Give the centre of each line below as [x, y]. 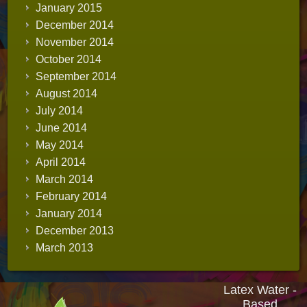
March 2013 [65, 248]
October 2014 [69, 59]
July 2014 [60, 111]
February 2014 [72, 196]
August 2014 [67, 94]
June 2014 [62, 128]
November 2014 [75, 42]
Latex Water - [260, 290]
